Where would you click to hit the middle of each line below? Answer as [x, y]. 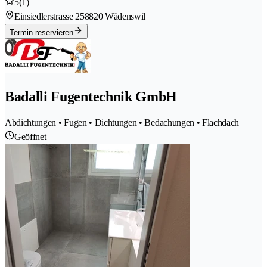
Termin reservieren [41, 32]
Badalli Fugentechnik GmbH [91, 96]
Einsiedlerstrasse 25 [49, 16]
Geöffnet [30, 136]
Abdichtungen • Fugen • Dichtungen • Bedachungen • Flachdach [122, 122]
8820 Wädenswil [115, 16]
